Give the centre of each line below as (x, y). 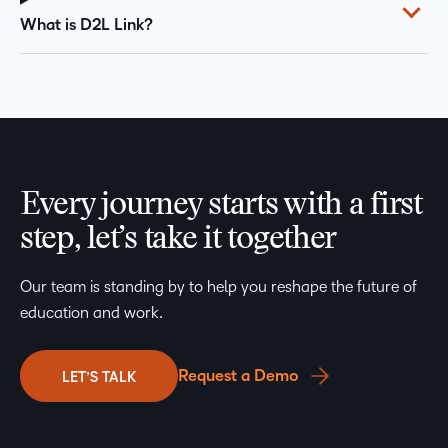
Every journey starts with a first (221, 205)
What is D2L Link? (86, 24)
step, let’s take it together (178, 239)
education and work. (91, 312)
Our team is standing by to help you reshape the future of (218, 286)
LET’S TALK (99, 377)
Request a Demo (238, 375)
